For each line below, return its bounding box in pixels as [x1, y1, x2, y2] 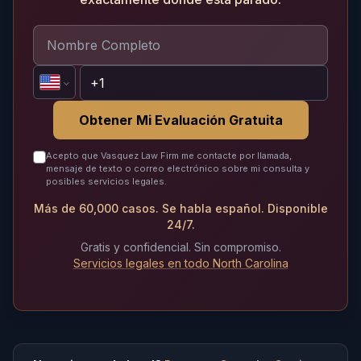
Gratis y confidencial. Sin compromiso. [80, 240, 281, 255]
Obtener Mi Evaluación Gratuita [78, 112, 283, 129]
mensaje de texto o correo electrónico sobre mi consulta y [46, 163, 309, 175]
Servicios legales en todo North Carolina [73, 256, 288, 271]
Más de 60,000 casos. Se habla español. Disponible [33, 201, 328, 216]
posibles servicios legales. [46, 176, 167, 188]
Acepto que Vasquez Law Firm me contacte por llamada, [46, 150, 292, 162]
